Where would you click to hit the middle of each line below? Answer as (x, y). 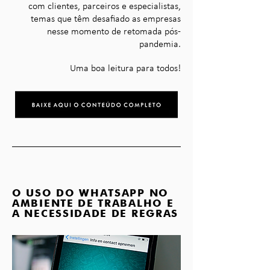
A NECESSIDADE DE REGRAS (96, 213)
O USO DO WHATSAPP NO (90, 193)
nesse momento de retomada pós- (114, 32)
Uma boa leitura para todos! (125, 69)
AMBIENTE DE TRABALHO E (93, 203)
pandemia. (160, 45)
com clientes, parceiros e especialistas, (105, 7)
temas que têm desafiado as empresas (106, 19)
